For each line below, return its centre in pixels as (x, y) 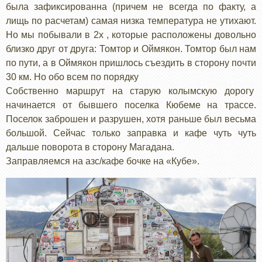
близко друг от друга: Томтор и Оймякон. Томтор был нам (131, 49)
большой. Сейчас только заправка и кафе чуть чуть (131, 133)
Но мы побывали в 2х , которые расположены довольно (131, 35)
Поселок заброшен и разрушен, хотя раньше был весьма (131, 119)
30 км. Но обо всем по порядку (72, 77)
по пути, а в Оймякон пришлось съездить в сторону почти (131, 63)
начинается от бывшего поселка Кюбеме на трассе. (131, 105)
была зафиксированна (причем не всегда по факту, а (131, 6)
